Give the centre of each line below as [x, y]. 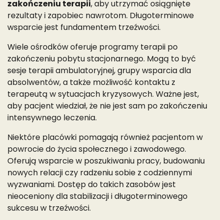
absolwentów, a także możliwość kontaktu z [91, 82]
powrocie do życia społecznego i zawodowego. [97, 149]
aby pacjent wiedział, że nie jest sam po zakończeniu [107, 106]
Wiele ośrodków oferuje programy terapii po [93, 47]
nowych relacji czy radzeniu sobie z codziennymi [100, 172]
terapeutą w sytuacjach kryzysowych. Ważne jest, [103, 94]
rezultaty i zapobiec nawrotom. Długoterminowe [101, 15]
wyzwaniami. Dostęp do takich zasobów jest [92, 184]
